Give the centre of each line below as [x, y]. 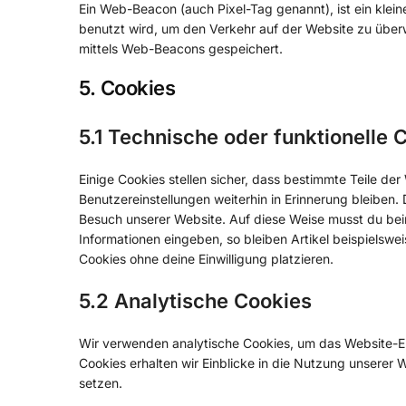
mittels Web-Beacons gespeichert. [181, 48]
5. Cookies [127, 88]
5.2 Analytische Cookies [195, 300]
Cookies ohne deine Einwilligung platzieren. [206, 259]
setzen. [101, 382]
